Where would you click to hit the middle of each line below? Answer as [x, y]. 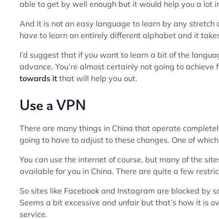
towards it [38, 78]
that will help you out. [97, 78]
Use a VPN [53, 105]
